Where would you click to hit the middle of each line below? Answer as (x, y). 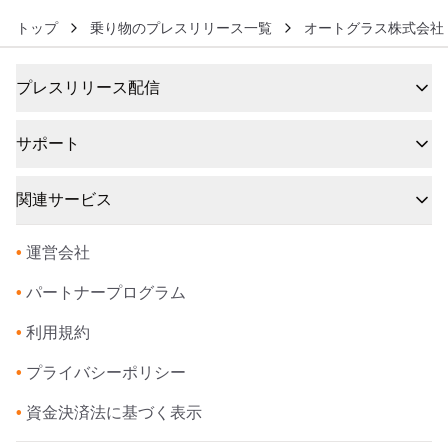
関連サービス (64, 199)
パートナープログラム (106, 292)
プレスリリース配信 (88, 87)
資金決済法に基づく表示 (114, 412)
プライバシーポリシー (106, 372)
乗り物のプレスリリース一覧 (181, 28)
